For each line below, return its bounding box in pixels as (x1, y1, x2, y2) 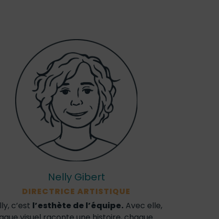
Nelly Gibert (47, 170, 105, 184)
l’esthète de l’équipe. (32, 200, 124, 211)
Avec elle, (124, 200, 162, 211)
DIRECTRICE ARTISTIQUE (22, 186, 131, 197)
